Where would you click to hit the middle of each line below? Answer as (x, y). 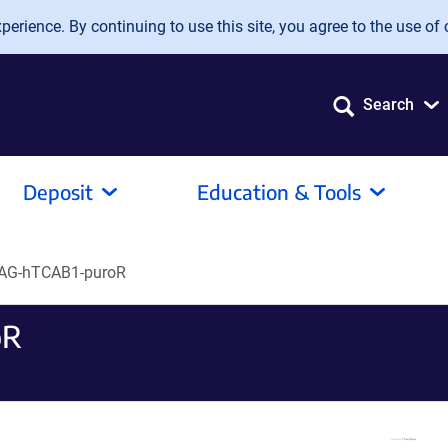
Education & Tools (279, 191)
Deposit (58, 191)
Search (388, 104)
